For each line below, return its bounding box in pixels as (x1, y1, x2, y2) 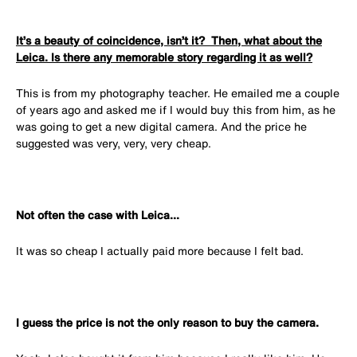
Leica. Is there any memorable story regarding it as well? (16, 49, 312, 66)
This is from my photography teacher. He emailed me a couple (16, 84, 339, 102)
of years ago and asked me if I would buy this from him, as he (16, 101, 335, 119)
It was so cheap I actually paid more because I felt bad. (16, 242, 304, 260)
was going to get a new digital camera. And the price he (16, 118, 307, 135)
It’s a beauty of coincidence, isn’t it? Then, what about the (16, 32, 322, 49)
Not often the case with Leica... (16, 206, 179, 224)
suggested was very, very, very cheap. (16, 135, 211, 152)
